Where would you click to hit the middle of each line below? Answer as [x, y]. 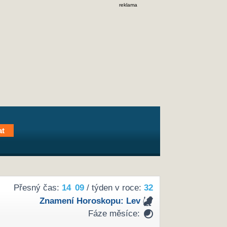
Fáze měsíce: [114, 214]
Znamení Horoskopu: [83, 201]
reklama [128, 5]
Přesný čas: [37, 188]
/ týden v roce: [114, 188]
